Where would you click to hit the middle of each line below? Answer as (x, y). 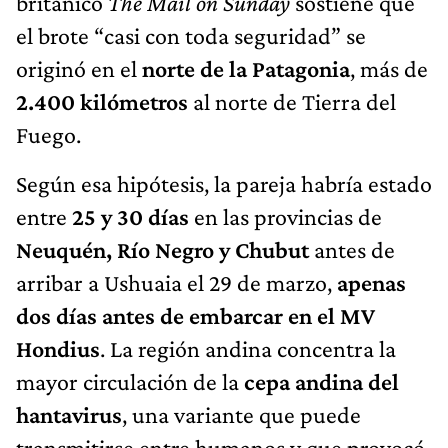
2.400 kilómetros (102, 102)
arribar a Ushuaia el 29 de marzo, (176, 283)
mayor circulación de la (130, 382)
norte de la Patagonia (246, 69)
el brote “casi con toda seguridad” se (191, 36)
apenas (371, 283)
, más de (389, 69)
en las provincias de (285, 217)
